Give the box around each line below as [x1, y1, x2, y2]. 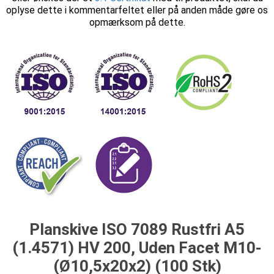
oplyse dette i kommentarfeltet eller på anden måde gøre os [6, 4, 268, 16]
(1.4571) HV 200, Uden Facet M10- [12, 239, 262, 257]
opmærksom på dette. [89, 17, 185, 28]
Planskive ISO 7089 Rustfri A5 [29, 220, 245, 239]
